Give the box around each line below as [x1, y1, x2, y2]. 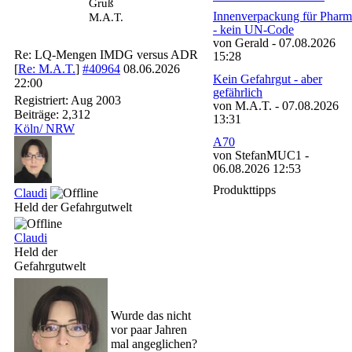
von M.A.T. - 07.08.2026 [213, 99, 339, 112]
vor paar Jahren [111, 323, 187, 336]
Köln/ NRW [14, 122, 75, 135]
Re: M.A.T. [18, 62, 75, 75]
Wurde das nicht [111, 309, 191, 322]
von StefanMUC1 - [213, 148, 309, 162]
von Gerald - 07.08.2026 [213, 36, 335, 49]
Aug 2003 [71, 93, 121, 107]
